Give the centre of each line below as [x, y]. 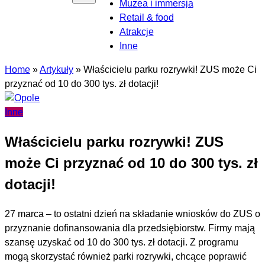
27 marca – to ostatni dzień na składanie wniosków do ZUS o [132, 214]
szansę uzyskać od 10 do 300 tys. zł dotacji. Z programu [122, 242]
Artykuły [56, 70]
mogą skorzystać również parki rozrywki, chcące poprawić [126, 256]
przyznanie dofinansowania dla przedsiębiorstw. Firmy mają [130, 228]
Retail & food [146, 17]
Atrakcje [136, 32]
